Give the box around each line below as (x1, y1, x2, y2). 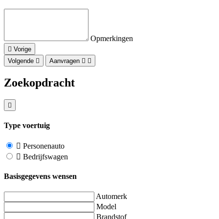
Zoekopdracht (4, 76, 75, 89)
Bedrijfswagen (21, 153, 68, 161)
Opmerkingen (90, 34, 133, 43)
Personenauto (21, 142, 65, 151)
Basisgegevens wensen (4, 172, 77, 181)
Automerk (96, 192, 127, 200)
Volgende (8, 57, 34, 65)
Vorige (14, 45, 31, 53)
